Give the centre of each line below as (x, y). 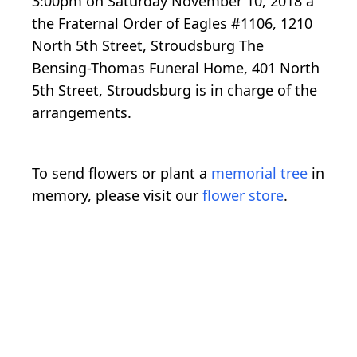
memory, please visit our (117, 196)
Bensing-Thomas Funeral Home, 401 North (176, 68)
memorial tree (259, 173)
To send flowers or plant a (122, 173)
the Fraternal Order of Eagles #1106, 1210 (172, 24)
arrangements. (82, 113)
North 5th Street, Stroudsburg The (148, 46)
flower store (243, 196)
